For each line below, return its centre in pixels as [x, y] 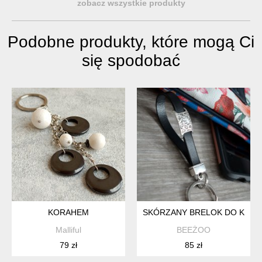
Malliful [68, 230]
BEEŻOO [194, 230]
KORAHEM [68, 213]
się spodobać [131, 61]
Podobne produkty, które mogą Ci [131, 42]
